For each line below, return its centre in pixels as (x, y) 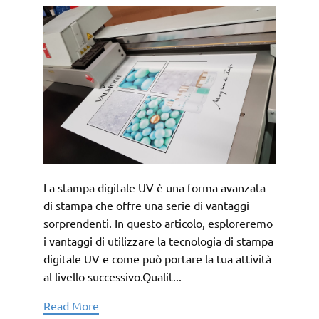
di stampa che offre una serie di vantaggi (147, 205)
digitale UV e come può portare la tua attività (158, 258)
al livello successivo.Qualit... (113, 276)
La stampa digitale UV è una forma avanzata (155, 187)
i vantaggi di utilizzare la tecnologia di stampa (159, 241)
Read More (72, 305)
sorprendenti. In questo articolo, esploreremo (158, 223)
